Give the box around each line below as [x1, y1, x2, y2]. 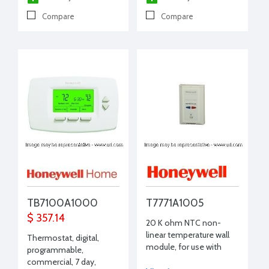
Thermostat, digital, [27, 232, 99, 244]
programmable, [27, 244, 83, 256]
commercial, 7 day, [27, 256, 96, 268]
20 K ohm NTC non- [146, 217, 222, 229]
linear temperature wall [146, 229, 230, 241]
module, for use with [146, 241, 222, 253]
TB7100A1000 [27, 196, 98, 210]
